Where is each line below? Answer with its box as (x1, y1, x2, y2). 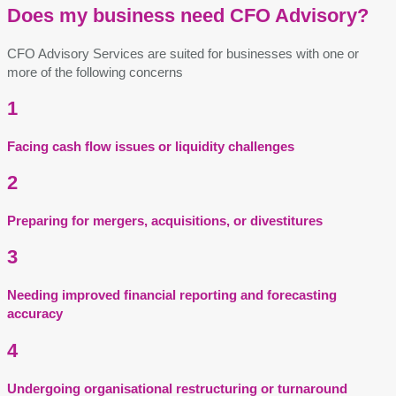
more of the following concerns (7, 64, 183, 80)
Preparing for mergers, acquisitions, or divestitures (7, 213, 323, 229)
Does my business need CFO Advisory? (7, 4, 369, 27)
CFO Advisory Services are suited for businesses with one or (7, 45, 359, 61)
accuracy (7, 306, 63, 322)
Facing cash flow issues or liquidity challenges (7, 138, 294, 154)
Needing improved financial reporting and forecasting (7, 287, 337, 303)
